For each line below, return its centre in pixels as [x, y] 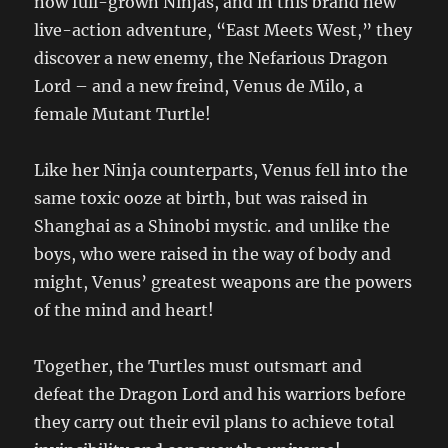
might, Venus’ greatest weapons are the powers [223, 282]
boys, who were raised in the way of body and [213, 254]
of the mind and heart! [124, 310]
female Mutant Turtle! [123, 114]
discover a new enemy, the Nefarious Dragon [211, 58]
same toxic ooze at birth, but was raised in [201, 198]
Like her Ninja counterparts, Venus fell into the [221, 170]
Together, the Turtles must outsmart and [198, 366]
